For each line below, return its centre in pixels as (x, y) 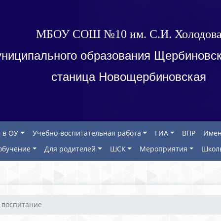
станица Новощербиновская (129, 77)
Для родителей (70, 149)
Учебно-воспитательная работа (87, 133)
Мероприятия (163, 149)
